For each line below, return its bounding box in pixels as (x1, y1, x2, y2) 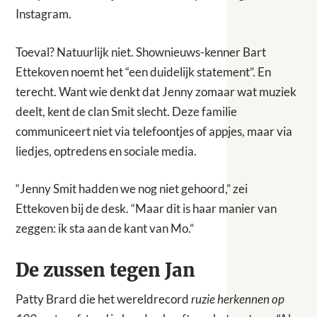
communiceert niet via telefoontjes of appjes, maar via (16, 123, 293, 139)
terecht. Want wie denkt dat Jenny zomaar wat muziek (16, 83, 297, 99)
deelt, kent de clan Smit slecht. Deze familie (16, 103, 238, 119)
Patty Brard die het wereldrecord (16, 292, 192, 307)
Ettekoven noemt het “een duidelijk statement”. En (16, 64, 272, 79)
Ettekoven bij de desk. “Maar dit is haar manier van (16, 201, 277, 217)
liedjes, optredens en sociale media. (16, 143, 197, 158)
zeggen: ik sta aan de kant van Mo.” (16, 221, 195, 236)
